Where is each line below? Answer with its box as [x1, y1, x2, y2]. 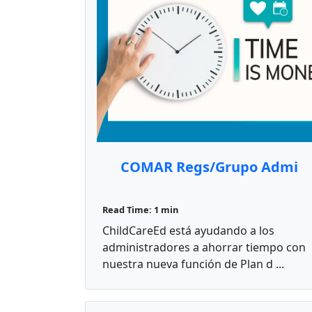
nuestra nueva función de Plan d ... [102, 256, 284, 272]
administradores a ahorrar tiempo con [102, 240, 306, 256]
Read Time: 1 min [102, 203, 178, 217]
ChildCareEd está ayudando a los [102, 223, 274, 239]
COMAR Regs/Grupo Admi [120, 157, 298, 177]
